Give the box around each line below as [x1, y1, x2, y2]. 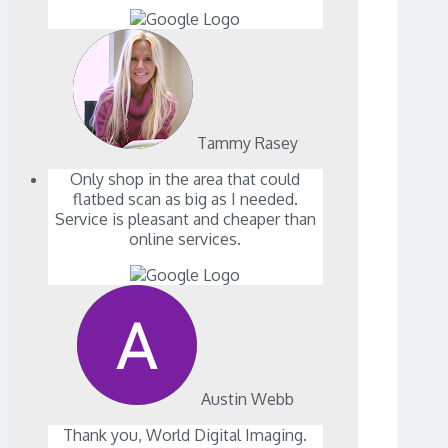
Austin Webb [200, 389, 294, 410]
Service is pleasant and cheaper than [54, 209, 316, 230]
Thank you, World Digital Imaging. [63, 425, 308, 446]
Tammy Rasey [196, 133, 298, 154]
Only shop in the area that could [70, 169, 301, 190]
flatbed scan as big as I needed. [72, 189, 298, 210]
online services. [129, 229, 242, 250]
